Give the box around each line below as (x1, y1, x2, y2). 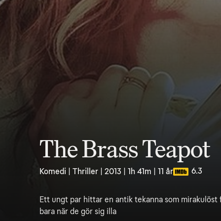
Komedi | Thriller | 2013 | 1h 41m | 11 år (39, 167, 173, 176)
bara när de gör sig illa (39, 207, 116, 216)
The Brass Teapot (39, 136, 211, 163)
